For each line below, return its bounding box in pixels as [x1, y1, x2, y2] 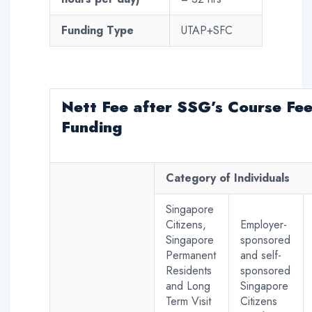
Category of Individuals [166, 169, 290, 186]
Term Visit [166, 292, 211, 309]
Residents [166, 262, 212, 279]
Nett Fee [61, 95, 128, 118]
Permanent [166, 247, 216, 263]
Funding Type [61, 22, 134, 38]
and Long [166, 277, 210, 294]
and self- [240, 247, 281, 263]
